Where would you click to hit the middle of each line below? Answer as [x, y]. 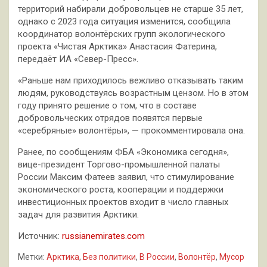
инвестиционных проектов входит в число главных [123, 202]
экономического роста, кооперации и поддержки [121, 189]
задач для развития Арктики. [78, 214]
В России [157, 257]
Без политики [109, 257]
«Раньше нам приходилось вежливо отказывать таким [131, 80]
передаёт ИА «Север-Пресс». [78, 59]
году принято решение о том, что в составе [107, 105]
